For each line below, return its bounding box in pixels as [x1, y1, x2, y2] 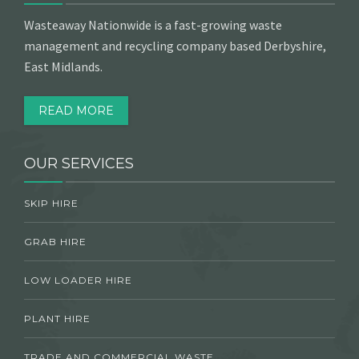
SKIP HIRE [24, 196, 79, 209]
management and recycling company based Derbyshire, [24, 37, 326, 54]
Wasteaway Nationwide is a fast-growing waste [24, 16, 282, 33]
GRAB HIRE [24, 235, 87, 248]
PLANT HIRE [24, 312, 91, 325]
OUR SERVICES [24, 154, 134, 172]
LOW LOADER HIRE [24, 273, 132, 286]
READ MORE [38, 103, 114, 118]
